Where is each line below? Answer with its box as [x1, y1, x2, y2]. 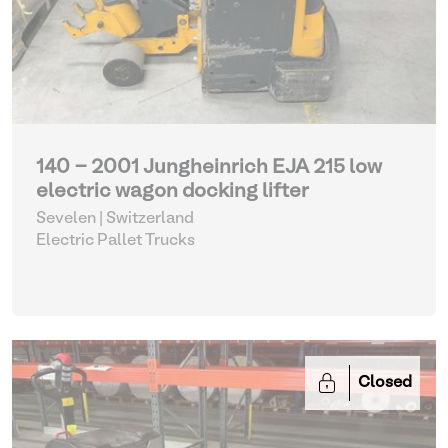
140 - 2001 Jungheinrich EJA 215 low [36, 159, 382, 177]
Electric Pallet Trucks [36, 234, 195, 248]
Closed [358, 376, 412, 390]
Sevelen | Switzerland [36, 212, 194, 226]
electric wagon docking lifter [36, 183, 309, 201]
